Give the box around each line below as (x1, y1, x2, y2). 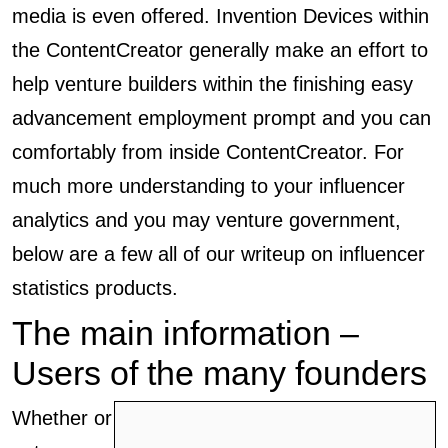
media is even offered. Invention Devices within (12, 5, 429, 27)
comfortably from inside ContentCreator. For (12, 141, 404, 163)
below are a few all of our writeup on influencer (12, 243, 425, 265)
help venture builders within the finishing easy (12, 73, 413, 95)
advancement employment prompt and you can (12, 107, 431, 129)
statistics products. (12, 277, 178, 299)
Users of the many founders (12, 354, 427, 392)
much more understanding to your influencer (12, 175, 405, 197)
